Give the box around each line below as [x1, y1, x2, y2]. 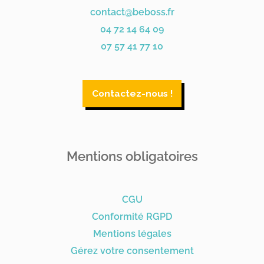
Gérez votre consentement [70, 245, 194, 256]
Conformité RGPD [92, 210, 172, 222]
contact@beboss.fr [90, 6, 174, 18]
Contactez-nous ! [91, 88, 173, 100]
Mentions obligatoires [66, 148, 198, 164]
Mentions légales [93, 227, 171, 239]
